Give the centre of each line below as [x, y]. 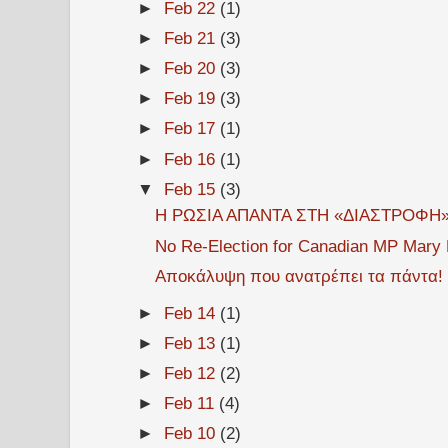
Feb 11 [192, 402]
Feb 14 [192, 312]
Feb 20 [192, 68]
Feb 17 [192, 128]
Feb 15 [192, 188]
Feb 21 [192, 38]
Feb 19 [192, 98]
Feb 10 [192, 433]
